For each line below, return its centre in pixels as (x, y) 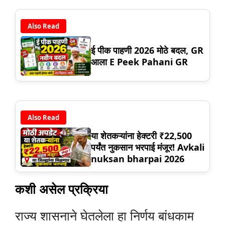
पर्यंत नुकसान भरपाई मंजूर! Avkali (148, 147)
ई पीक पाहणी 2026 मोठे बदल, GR (147, 50)
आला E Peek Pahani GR (139, 62)
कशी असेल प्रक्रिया (62, 189)
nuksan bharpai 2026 (138, 158)
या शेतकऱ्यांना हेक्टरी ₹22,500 (141, 135)
